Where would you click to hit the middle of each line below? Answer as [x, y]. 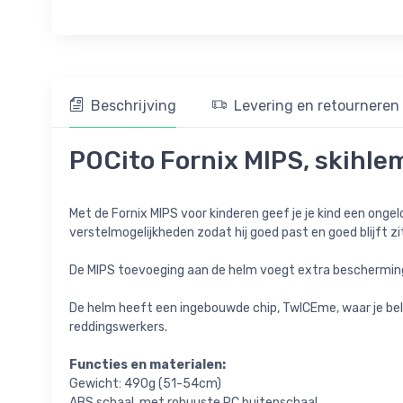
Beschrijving [134, 106]
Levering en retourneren [317, 106]
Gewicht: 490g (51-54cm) [145, 384]
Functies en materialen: [148, 365]
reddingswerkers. [118, 327]
